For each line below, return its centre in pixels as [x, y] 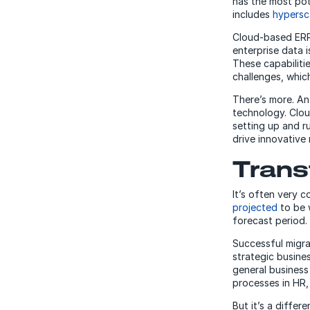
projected [255, 208]
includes [253, 15]
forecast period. [270, 221]
